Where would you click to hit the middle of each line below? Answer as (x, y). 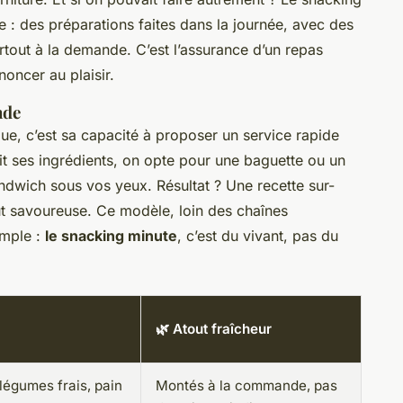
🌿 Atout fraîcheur (214, 329)
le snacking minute (111, 236)
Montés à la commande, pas (246, 386)
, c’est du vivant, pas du (258, 236)
